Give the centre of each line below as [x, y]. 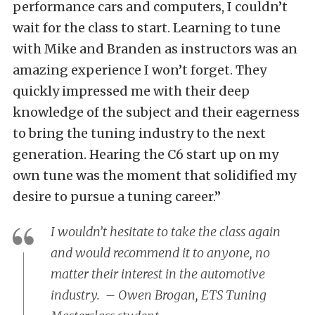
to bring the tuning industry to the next [139, 134]
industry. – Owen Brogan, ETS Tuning [159, 295]
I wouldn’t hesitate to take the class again [166, 232]
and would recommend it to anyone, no [160, 253]
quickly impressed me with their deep [131, 91]
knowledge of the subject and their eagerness [156, 112]
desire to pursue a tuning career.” [117, 197]
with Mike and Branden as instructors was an [155, 49]
